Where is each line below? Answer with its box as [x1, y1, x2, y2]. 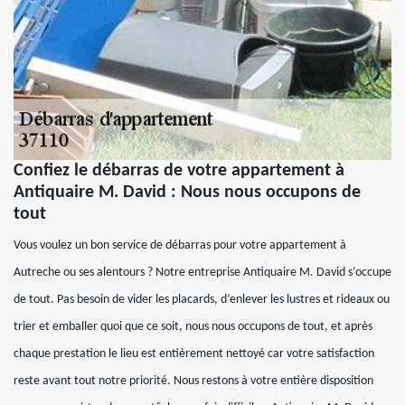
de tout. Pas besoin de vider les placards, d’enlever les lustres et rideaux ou [14, 292, 390, 306]
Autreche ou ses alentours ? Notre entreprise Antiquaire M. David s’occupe [14, 265, 391, 279]
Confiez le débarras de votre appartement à [14, 161, 344, 180]
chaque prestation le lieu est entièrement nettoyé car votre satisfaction [14, 346, 374, 361]
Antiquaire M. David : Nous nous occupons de [14, 183, 361, 202]
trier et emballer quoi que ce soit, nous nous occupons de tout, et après [14, 319, 372, 334]
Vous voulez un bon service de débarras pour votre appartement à [14, 238, 346, 252]
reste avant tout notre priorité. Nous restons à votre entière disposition [14, 373, 373, 388]
